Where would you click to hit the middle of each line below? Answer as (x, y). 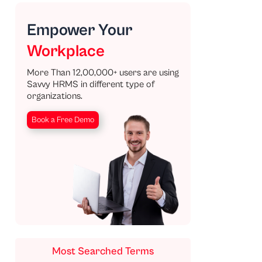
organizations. (55, 96)
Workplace (66, 51)
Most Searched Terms (103, 251)
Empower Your (80, 30)
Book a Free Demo (63, 120)
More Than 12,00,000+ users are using (103, 73)
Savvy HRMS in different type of (91, 84)
